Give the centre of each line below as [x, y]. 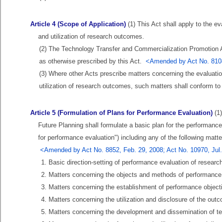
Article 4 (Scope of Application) [78, 24]
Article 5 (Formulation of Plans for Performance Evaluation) [121, 113]
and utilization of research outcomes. [91, 36]
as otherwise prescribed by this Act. [92, 61]
